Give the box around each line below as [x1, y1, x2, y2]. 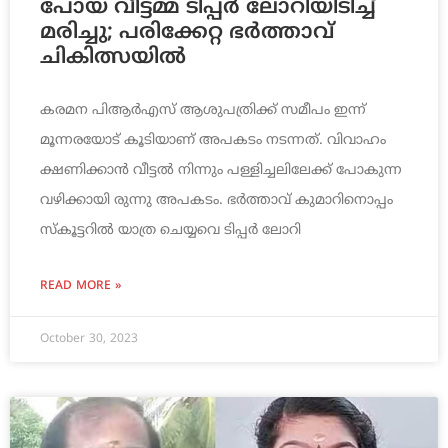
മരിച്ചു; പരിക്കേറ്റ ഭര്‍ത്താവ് [40, 20, 334, 47]
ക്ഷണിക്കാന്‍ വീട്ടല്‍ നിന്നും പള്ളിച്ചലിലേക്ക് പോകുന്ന [40, 162, 402, 180]
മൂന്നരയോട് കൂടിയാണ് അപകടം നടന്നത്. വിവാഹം [40, 132, 386, 150]
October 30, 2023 [40, 332, 138, 348]
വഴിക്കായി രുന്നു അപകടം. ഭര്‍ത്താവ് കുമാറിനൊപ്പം [40, 192, 393, 210]
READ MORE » [40, 279, 121, 295]
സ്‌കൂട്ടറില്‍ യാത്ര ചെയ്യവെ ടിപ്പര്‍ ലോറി [40, 222, 301, 240]
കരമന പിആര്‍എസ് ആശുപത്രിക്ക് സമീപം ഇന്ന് [40, 102, 366, 120]
